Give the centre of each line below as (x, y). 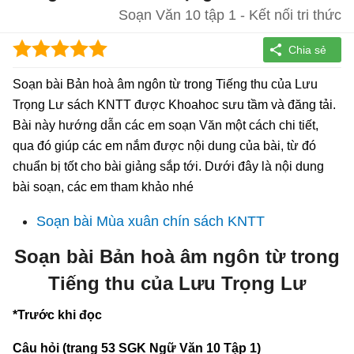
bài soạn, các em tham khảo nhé (103, 186)
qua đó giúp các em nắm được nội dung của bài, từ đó (164, 145)
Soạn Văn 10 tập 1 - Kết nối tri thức (230, 15)
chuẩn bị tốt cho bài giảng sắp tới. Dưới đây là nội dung (168, 166)
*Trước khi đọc (57, 314)
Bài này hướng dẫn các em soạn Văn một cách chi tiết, (166, 125)
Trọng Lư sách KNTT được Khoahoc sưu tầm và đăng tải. (174, 104)
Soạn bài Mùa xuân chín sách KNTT (151, 221)
